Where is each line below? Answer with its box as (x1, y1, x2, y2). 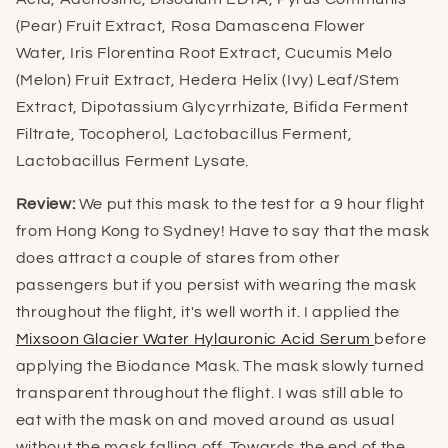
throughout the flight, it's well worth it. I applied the (15, 303, 401, 320)
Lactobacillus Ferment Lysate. (15, 153, 250, 170)
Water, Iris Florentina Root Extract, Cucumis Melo (15, 45, 393, 62)
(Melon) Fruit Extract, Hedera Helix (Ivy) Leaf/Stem (15, 72, 400, 89)
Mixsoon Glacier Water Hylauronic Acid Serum (15, 330, 375, 347)
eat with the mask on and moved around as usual (15, 411, 395, 428)
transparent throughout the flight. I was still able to (15, 384, 404, 401)
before (374, 330, 427, 347)
